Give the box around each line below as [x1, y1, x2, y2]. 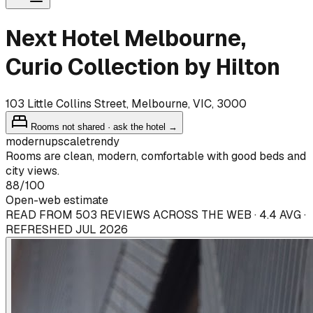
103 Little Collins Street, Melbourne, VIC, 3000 [6, 96, 247, 111]
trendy [86, 133, 119, 149]
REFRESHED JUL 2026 [6, 221, 128, 237]
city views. [6, 163, 59, 178]
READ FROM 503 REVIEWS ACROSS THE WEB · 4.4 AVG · [6, 207, 306, 222]
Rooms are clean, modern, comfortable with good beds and [6, 148, 306, 163]
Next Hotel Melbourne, [6, 24, 246, 53]
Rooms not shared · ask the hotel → [28, 121, 177, 132]
